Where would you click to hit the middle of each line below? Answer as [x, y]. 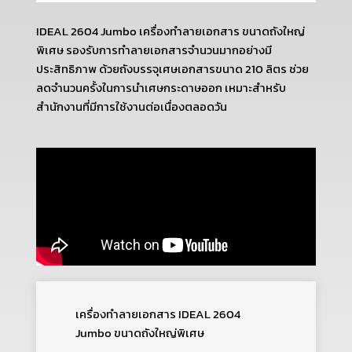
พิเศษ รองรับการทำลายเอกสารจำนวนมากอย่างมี [154, 51]
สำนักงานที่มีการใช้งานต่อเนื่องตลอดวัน [131, 107]
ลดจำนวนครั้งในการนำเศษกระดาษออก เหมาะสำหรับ [161, 88]
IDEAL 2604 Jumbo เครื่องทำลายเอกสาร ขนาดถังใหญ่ [170, 32]
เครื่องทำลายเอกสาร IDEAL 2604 [158, 315]
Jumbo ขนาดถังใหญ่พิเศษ [139, 334]
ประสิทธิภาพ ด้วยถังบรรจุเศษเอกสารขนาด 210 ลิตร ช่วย [172, 70]
